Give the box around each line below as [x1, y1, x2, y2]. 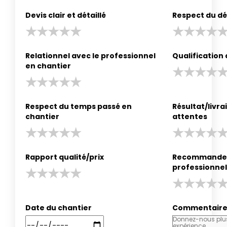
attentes [172, 111, 207, 122]
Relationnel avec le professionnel [25, 50, 156, 61]
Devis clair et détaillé [25, 10, 106, 20]
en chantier [25, 60, 71, 71]
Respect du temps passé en [25, 101, 132, 111]
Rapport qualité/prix [25, 152, 104, 162]
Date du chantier [25, 202, 92, 213]
